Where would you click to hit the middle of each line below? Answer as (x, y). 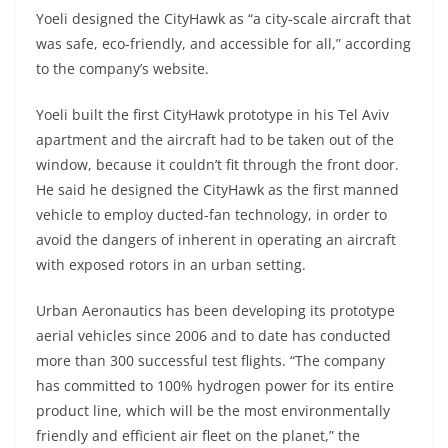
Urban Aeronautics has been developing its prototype (215, 310)
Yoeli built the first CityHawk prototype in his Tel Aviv (212, 114)
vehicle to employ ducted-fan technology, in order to (211, 214)
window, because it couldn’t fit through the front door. (217, 164)
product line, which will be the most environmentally (213, 410)
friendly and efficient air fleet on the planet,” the (198, 435)
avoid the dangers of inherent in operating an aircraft (216, 239)
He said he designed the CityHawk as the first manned (217, 189)
